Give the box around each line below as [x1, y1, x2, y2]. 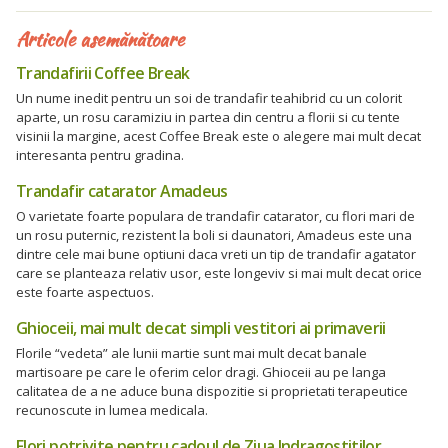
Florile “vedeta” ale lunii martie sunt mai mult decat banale [16, 344, 367, 362]
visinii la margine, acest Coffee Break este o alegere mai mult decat [16, 127, 421, 145]
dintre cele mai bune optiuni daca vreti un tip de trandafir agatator [16, 245, 416, 263]
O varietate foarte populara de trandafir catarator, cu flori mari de [16, 207, 415, 225]
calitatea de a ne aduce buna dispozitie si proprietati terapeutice [16, 382, 408, 400]
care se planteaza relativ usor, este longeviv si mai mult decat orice [16, 264, 422, 282]
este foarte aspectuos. [16, 283, 154, 301]
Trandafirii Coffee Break [16, 62, 190, 84]
